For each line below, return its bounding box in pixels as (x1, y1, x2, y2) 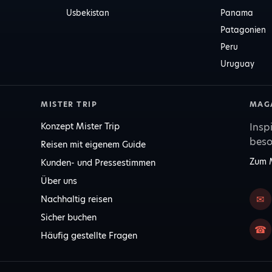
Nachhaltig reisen (41, 193, 113, 205)
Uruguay (220, 58, 255, 69)
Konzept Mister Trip (41, 120, 120, 132)
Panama (220, 7, 254, 18)
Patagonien (220, 24, 267, 35)
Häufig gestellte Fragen (41, 229, 138, 242)
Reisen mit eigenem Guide (41, 138, 146, 151)
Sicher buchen (41, 211, 97, 223)
